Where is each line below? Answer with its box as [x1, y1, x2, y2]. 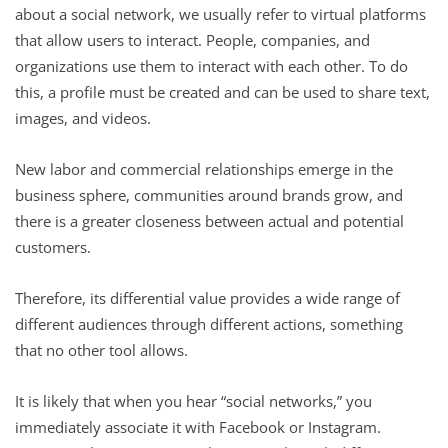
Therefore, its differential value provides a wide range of [15, 287, 400, 308]
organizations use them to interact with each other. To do [15, 55, 408, 76]
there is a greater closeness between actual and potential [15, 210, 404, 231]
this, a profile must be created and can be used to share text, [15, 81, 430, 102]
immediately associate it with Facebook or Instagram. [15, 416, 381, 437]
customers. [15, 236, 91, 257]
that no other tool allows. [15, 339, 188, 360]
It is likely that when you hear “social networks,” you [15, 390, 372, 411]
